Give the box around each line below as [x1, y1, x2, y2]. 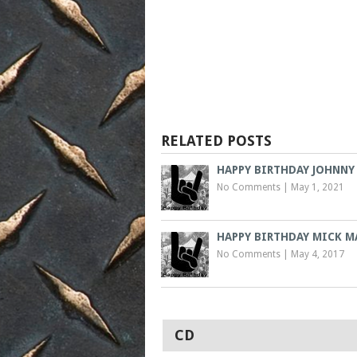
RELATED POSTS [161, 131, 272, 149]
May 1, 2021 [291, 181, 344, 193]
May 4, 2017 [291, 248, 344, 260]
